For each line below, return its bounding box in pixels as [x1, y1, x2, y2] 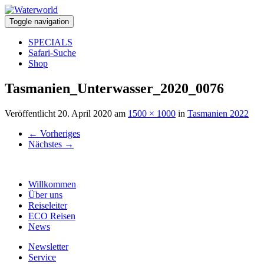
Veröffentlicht [5, 108, 58, 118]
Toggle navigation [9, 17, 69, 26]
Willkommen [28, 179, 76, 189]
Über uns [28, 189, 62, 200]
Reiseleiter [28, 200, 67, 210]
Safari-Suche [28, 48, 76, 58]
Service [28, 252, 56, 262]
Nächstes [28, 138, 64, 149]
